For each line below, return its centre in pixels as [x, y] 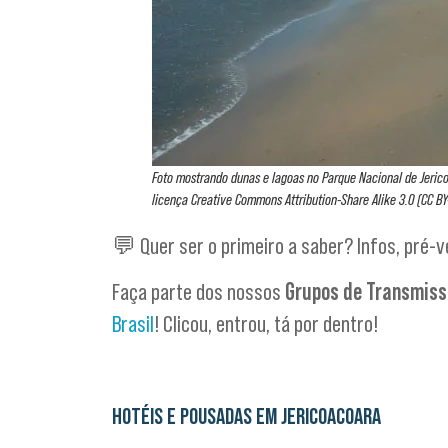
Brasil [133, 324]
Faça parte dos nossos [196, 292]
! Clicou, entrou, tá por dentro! [266, 324]
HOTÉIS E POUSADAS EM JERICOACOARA [246, 416]
